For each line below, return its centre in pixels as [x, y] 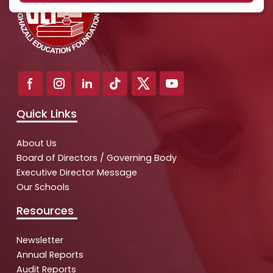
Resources [45, 210]
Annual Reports [50, 254]
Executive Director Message [77, 172]
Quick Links [47, 113]
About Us [37, 143]
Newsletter [40, 240]
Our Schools [43, 187]
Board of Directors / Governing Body [97, 158]
